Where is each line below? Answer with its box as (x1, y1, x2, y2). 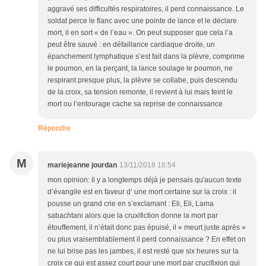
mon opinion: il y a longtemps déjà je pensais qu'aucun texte (47, 176, 242, 185)
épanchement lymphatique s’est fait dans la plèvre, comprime (47, 52, 245, 61)
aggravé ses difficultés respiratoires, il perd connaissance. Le (47, 5, 244, 14)
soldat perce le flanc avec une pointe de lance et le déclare (47, 17, 237, 26)
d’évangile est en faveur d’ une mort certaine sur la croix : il (47, 188, 236, 197)
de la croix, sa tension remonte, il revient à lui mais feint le (47, 88, 233, 97)
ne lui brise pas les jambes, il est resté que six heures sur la (47, 247, 239, 256)
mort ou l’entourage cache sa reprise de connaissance (47, 100, 223, 109)
